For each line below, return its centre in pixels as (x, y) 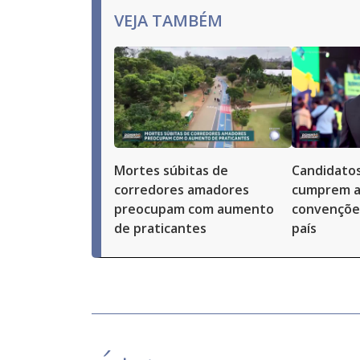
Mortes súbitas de (171, 170)
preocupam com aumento (194, 209)
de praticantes (160, 228)
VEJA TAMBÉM (168, 20)
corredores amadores (182, 190)
